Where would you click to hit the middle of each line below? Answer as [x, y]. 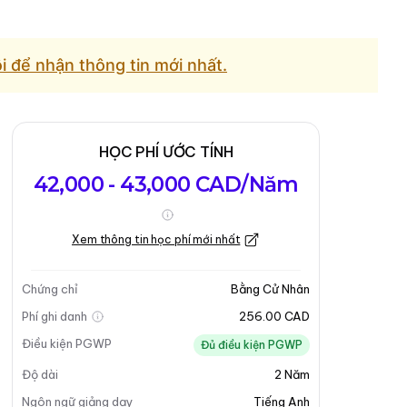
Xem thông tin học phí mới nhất [156, 239]
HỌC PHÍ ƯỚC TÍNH [166, 152]
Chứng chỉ [50, 289]
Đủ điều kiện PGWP [252, 345]
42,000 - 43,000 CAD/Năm [166, 184]
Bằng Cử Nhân [270, 289]
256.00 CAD [274, 316]
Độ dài [40, 374]
